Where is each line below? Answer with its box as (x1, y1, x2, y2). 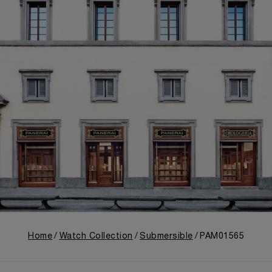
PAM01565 (200, 233, 244, 241)
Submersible (140, 233, 193, 241)
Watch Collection (59, 233, 133, 241)
